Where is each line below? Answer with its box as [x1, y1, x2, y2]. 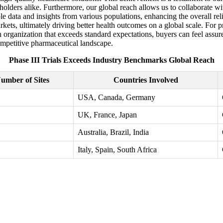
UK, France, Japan [78, 111, 137, 119]
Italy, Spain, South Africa [78, 145, 157, 154]
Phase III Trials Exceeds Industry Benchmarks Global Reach [8, 56, 215, 65]
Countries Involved [113, 76, 178, 85]
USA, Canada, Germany [78, 93, 155, 102]
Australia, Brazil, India [78, 128, 149, 137]
